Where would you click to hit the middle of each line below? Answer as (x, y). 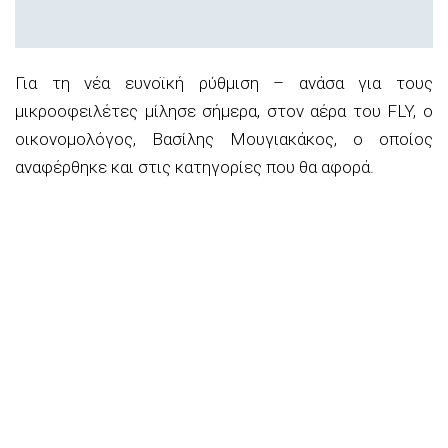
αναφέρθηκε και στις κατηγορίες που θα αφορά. (194, 166)
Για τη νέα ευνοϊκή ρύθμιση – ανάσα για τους (224, 82)
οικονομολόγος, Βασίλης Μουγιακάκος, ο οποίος (224, 138)
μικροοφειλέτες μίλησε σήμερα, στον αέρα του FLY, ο (224, 110)
